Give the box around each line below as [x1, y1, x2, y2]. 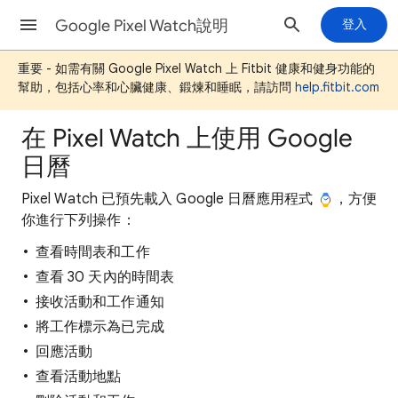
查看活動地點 [36, 368, 122, 386]
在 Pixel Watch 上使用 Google [21, 123, 353, 154]
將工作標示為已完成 [36, 318, 164, 336]
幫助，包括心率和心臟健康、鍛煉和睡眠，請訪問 [18, 79, 295, 95]
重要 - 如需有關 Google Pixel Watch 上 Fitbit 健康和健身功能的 [18, 60, 375, 76]
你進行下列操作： [21, 211, 136, 229]
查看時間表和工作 [36, 243, 150, 261]
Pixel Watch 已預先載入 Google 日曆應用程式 [21, 190, 317, 208]
